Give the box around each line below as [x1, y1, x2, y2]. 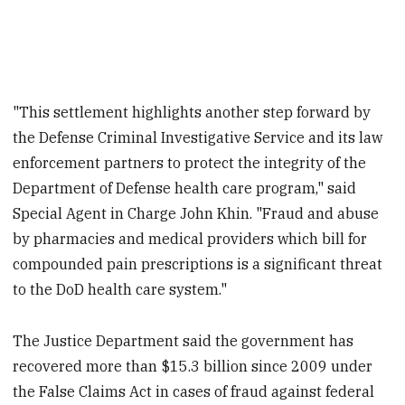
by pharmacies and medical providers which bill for [13, 229, 368, 248]
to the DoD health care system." [13, 279, 228, 298]
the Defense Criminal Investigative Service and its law [13, 127, 383, 146]
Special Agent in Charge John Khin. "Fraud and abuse [13, 203, 380, 222]
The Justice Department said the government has [13, 331, 354, 350]
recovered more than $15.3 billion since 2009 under [13, 356, 373, 375]
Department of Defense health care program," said [13, 178, 357, 197]
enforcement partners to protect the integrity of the [13, 153, 367, 172]
